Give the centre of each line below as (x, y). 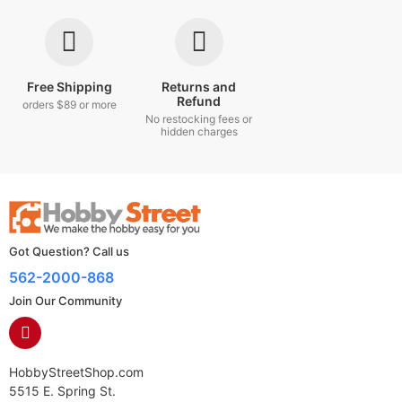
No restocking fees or (199, 119)
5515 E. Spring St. (62, 391)
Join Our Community (66, 301)
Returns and (199, 87)
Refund (199, 101)
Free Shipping (69, 87)
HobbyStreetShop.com (76, 372)
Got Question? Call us (69, 252)
